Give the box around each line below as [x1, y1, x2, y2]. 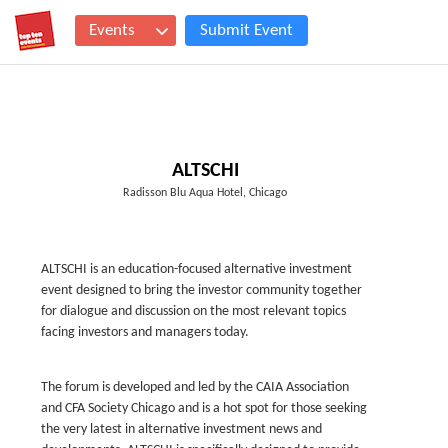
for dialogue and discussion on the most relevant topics [41, 304, 346, 319]
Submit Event [200, 22, 293, 39]
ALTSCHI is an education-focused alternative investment [41, 262, 352, 277]
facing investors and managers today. [41, 325, 249, 340]
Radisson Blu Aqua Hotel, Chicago [123, 187, 288, 199]
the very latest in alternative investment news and [41, 422, 322, 437]
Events [89, 22, 135, 39]
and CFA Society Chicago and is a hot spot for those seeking [41, 401, 367, 416]
